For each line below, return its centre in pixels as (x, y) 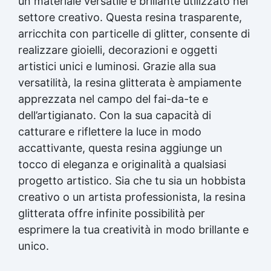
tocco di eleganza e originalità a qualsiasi (122, 164)
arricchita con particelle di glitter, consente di (134, 33)
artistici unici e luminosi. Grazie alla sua (117, 66)
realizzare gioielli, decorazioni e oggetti (118, 50)
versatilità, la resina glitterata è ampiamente (130, 82)
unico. (34, 246)
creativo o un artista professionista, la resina (132, 197)
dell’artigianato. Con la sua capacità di (115, 115)
